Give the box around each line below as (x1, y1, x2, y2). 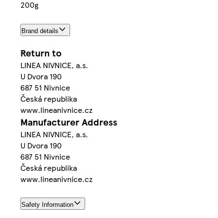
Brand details (21, 27, 58, 35)
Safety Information (21, 201, 73, 209)
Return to (20, 46, 61, 59)
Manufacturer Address (20, 115, 117, 128)
